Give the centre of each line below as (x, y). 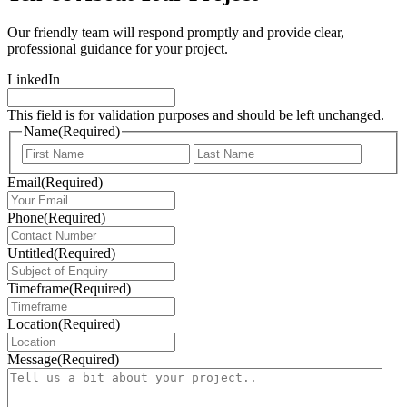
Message (32, 360)
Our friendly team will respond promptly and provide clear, (176, 32)
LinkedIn (34, 79)
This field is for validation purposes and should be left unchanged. (196, 114)
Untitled (30, 253)
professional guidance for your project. (118, 48)
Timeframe (38, 289)
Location (33, 324)
